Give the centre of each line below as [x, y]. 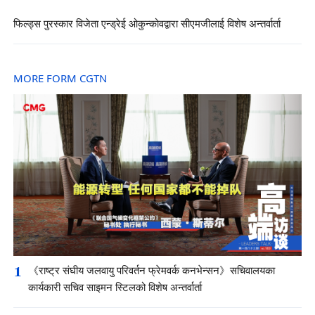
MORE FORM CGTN [60, 79]
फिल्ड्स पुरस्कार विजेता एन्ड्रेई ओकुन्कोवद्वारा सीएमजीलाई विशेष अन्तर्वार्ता [147, 25]
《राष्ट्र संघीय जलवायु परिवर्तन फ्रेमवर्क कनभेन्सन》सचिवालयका [152, 271]
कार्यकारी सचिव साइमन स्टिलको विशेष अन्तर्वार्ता [118, 288]
